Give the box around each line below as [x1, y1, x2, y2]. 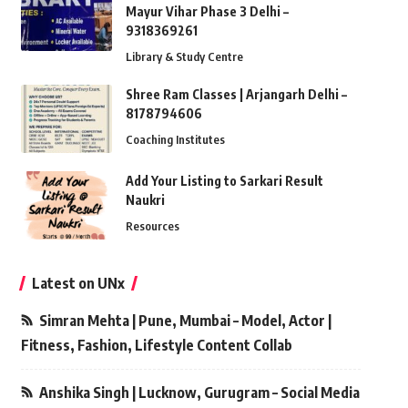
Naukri [125, 192, 165, 209]
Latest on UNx [31, 274, 125, 293]
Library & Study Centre [125, 49, 243, 65]
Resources [125, 219, 179, 234]
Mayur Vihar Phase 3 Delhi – [125, 4, 289, 20]
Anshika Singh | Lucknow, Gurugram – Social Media [38, 383, 360, 403]
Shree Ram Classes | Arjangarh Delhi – [125, 87, 347, 103]
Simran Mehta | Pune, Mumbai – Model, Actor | [38, 311, 331, 331]
